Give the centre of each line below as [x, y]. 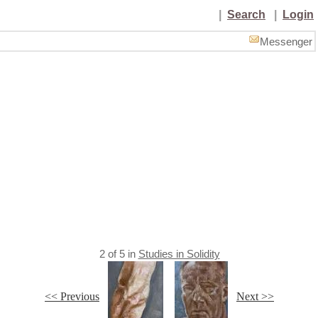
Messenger [286, 42]
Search [246, 15]
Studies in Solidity [179, 254]
